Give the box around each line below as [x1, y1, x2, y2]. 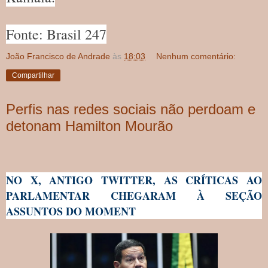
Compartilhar [12, 71, 54, 80]
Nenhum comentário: [156, 51, 236, 62]
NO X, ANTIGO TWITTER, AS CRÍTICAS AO [6, 172, 262, 188]
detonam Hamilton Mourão [6, 118, 173, 135]
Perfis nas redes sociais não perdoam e [6, 101, 255, 118]
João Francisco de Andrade [6, 51, 110, 62]
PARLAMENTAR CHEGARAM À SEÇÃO [6, 187, 262, 203]
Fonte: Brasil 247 [6, 25, 106, 44]
